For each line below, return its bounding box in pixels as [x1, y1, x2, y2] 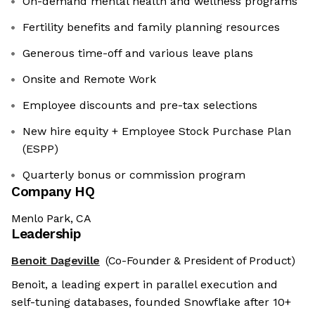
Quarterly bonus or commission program [22, 168, 245, 182]
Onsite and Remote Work [22, 72, 156, 86]
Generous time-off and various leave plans [22, 46, 253, 60]
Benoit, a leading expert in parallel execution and [11, 278, 278, 292]
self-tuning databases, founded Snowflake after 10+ [11, 295, 291, 309]
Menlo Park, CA [11, 212, 91, 226]
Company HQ [11, 184, 95, 200]
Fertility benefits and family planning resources [22, 20, 280, 34]
